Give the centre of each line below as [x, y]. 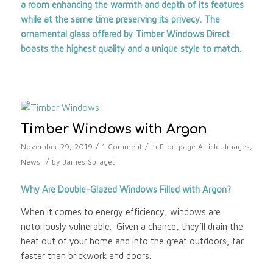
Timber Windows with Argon [114, 129]
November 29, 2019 [56, 147]
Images [237, 147]
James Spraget [88, 162]
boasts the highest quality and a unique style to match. [131, 49]
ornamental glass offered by [78, 34]
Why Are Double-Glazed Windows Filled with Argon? [126, 189]
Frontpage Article [190, 147]
